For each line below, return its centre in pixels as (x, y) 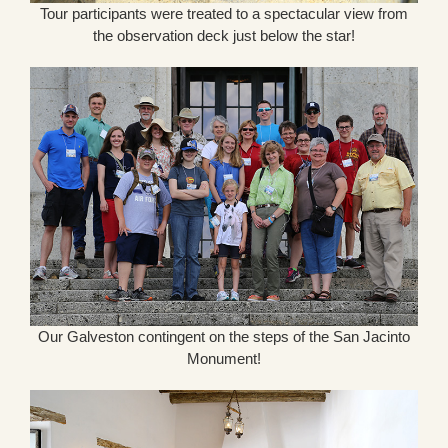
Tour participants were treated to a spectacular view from (224, 14)
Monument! (224, 358)
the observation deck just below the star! (224, 36)
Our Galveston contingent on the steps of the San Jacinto (224, 336)
